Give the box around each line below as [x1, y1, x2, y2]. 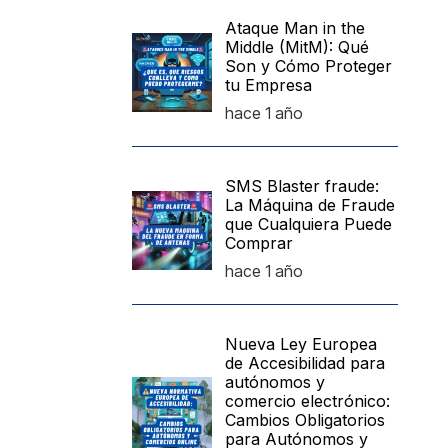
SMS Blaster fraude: [225, 176, 380, 196]
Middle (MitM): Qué [225, 37, 370, 57]
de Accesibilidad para [225, 353, 386, 373]
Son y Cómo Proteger [225, 56, 393, 76]
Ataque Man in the [225, 18, 366, 38]
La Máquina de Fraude [225, 195, 396, 215]
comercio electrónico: [225, 391, 391, 411]
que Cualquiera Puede [225, 214, 393, 234]
